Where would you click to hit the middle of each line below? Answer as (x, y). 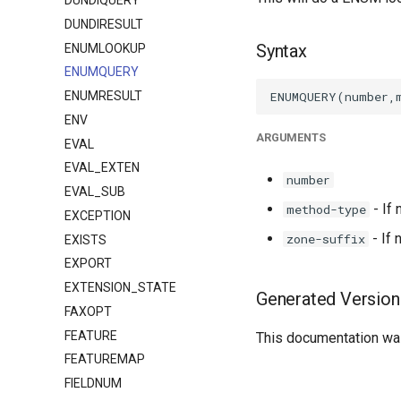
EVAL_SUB (95, 192)
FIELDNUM (93, 383)
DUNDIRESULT (104, 24)
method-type (326, 209)
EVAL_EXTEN (102, 168)
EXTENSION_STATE (120, 287)
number (308, 180)
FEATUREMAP (105, 359)
